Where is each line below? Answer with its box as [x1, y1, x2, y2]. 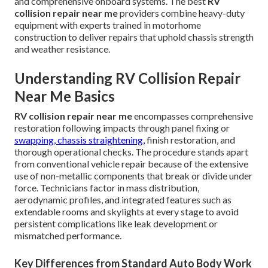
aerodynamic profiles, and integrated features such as [14, 194, 232, 206]
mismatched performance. [14, 230, 121, 242]
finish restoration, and [145, 134, 235, 146]
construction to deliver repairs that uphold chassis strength [14, 31, 254, 43]
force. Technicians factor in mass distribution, [14, 182, 199, 194]
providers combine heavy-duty [118, 7, 245, 19]
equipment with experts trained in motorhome [14, 19, 201, 31]
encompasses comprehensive [132, 110, 253, 122]
